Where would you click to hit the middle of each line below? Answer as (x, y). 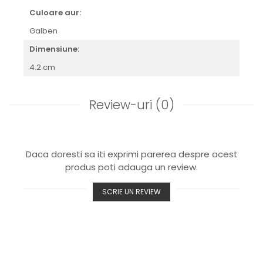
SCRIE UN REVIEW (131, 192)
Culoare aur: (55, 13)
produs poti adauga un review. (131, 167)
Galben (44, 31)
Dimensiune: (54, 49)
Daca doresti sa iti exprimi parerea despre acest (131, 154)
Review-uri (122, 105)
